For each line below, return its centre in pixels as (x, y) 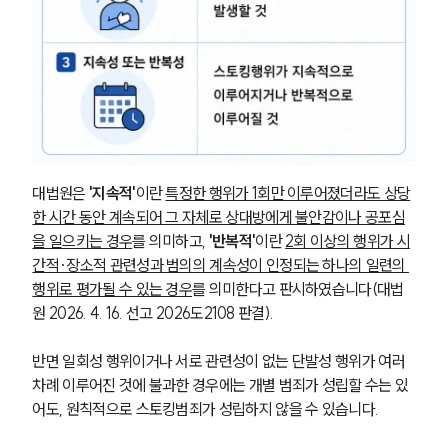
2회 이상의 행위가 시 (347, 240)
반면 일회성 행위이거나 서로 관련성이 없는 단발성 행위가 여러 (220, 360)
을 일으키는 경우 (82, 240)
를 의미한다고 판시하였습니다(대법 (298, 288)
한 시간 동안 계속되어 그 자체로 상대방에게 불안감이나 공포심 (218, 216)
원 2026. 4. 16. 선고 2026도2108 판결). (153, 312)
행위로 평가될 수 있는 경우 (112, 288)
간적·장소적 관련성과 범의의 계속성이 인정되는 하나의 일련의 (220, 264)
